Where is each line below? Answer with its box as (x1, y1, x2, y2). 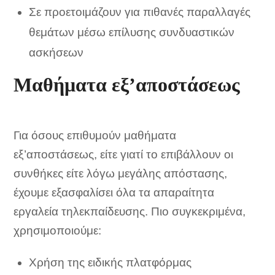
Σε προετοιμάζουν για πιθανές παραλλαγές (29, 6, 251, 18)
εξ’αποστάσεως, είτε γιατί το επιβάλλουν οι (14, 148, 234, 161)
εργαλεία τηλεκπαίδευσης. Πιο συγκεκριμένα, (14, 205, 246, 218)
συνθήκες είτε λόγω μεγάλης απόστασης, (14, 167, 228, 180)
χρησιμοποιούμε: (14, 224, 102, 237)
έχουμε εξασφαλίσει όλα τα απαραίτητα (14, 186, 215, 199)
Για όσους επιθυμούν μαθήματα (14, 129, 177, 142)
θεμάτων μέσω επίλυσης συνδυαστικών (29, 26, 235, 39)
